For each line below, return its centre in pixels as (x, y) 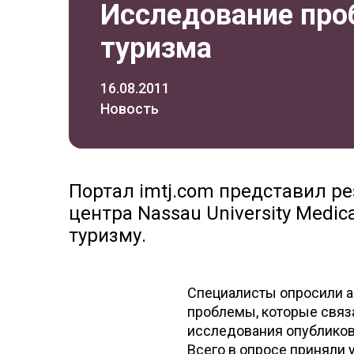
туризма (156, 48)
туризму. (107, 235)
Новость (130, 109)
